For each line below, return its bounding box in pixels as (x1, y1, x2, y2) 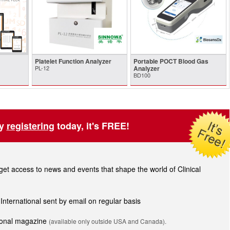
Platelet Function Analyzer (34, 56, 111, 66)
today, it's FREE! (54, 119, 129, 133)
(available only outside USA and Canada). (49, 217, 166, 226)
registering (6, 119, 54, 133)
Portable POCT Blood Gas (133, 56, 209, 66)
